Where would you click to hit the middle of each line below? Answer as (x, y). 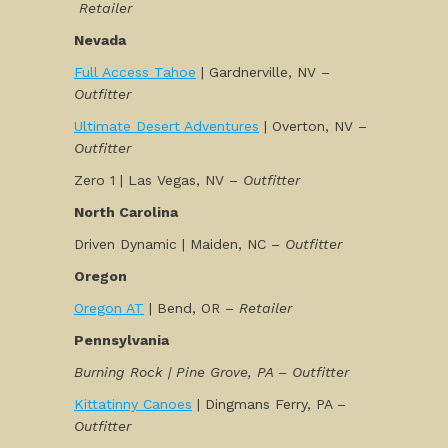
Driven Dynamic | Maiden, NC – (179, 244)
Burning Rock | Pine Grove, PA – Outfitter (211, 372)
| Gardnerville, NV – (263, 72)
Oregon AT (109, 308)
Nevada (100, 40)
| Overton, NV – (313, 126)
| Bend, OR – (191, 308)
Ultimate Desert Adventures (166, 126)
